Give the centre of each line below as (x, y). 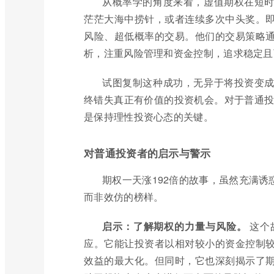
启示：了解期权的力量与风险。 (175, 226)
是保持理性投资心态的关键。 (149, 117)
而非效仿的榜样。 (124, 197)
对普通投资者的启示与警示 (147, 153)
